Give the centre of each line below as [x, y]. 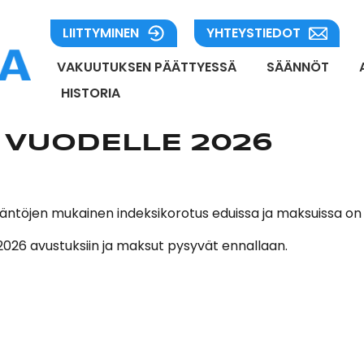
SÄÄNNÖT [298, 67]
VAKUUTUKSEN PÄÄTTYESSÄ [147, 67]
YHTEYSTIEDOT [254, 33]
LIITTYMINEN [101, 33]
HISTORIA [91, 93]
